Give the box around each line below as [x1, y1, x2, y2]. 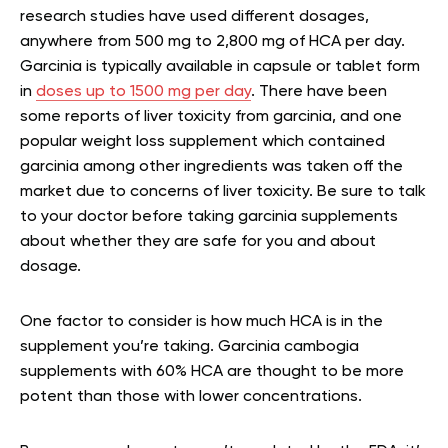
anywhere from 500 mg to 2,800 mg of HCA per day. [20, 33, 405, 50]
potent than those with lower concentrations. [20, 388, 362, 405]
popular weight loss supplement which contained [20, 133, 385, 150]
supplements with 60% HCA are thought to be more [20, 363, 404, 380]
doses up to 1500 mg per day [36, 83, 251, 100]
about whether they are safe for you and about [20, 233, 376, 250]
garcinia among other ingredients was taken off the [20, 158, 403, 175]
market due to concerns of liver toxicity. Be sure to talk [20, 183, 426, 200]
